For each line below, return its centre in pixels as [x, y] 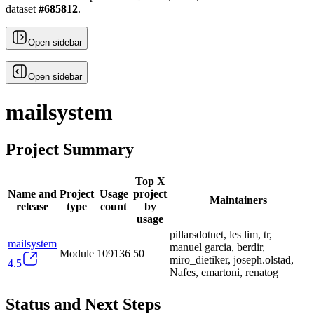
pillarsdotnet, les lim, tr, [221, 234]
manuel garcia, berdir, [217, 247]
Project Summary [70, 149]
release [32, 206]
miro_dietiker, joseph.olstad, [232, 259]
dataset [22, 9]
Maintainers [238, 200]
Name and [32, 193]
